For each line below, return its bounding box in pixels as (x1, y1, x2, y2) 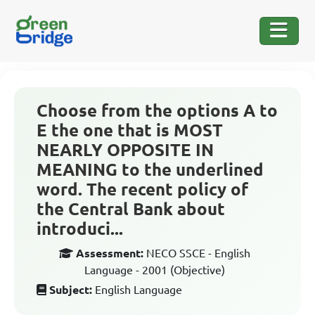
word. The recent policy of (37, 180, 248, 199)
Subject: (49, 283, 92, 296)
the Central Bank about (37, 200, 225, 219)
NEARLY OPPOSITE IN (37, 141, 214, 160)
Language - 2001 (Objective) (84, 264, 225, 276)
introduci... (37, 219, 123, 238)
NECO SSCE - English (146, 247, 250, 259)
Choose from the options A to (37, 101, 278, 120)
